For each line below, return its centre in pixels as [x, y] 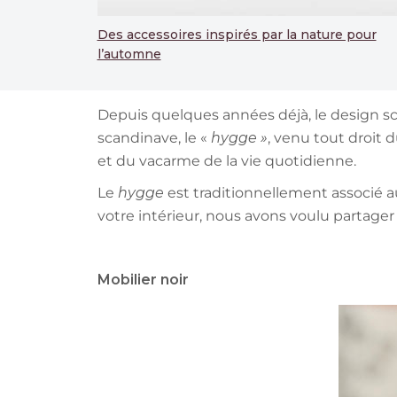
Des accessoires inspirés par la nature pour [237, 35]
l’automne [129, 54]
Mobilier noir [143, 280]
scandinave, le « [154, 138]
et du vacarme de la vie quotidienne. [226, 161]
